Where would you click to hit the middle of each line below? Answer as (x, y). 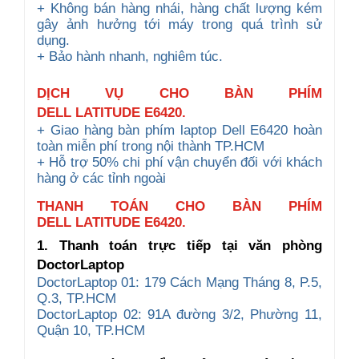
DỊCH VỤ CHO (131, 93)
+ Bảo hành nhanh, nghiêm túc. (132, 56)
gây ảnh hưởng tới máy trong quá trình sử (179, 24)
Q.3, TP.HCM (77, 298)
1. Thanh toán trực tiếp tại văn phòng (179, 245)
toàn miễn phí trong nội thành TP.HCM (151, 146)
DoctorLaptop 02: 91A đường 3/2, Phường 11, (179, 314)
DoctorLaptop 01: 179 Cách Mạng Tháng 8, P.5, (179, 282)
